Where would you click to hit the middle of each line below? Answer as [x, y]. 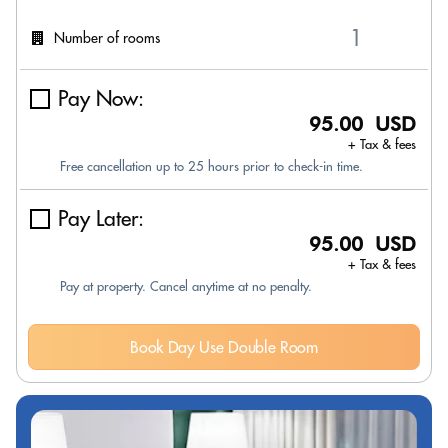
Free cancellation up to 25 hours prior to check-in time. [211, 166]
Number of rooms [107, 37]
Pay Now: [101, 98]
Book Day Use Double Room [224, 347]
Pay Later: [101, 218]
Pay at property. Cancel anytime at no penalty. [186, 286]
